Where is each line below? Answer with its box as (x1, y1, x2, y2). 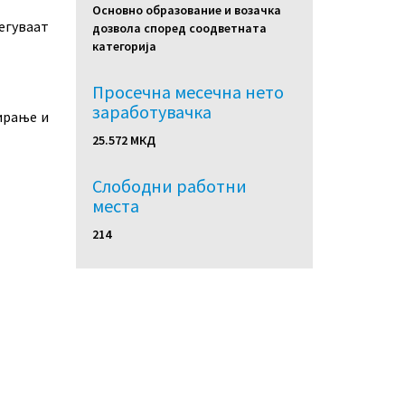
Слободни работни (91, 174, 247, 197)
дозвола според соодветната (91, 20, 267, 36)
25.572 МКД (91, 132, 155, 148)
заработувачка (91, 100, 212, 123)
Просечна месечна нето (91, 80, 284, 103)
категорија (91, 38, 156, 54)
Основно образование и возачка (91, 2, 281, 18)
